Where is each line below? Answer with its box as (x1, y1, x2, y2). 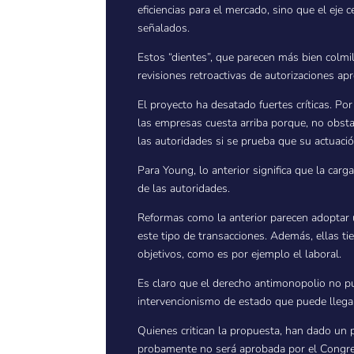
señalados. (137, 21, 190, 36)
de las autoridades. (137, 181, 231, 197)
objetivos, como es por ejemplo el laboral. (137, 247, 342, 262)
